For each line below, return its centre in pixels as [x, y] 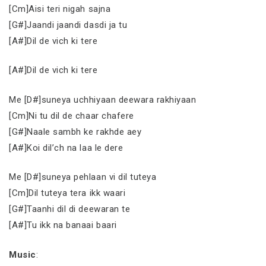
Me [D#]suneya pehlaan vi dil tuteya [83, 177]
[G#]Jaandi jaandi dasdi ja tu [68, 25]
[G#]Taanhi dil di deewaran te [70, 209]
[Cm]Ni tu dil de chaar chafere [72, 115]
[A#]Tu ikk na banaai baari [63, 225]
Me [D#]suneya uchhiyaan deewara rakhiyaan [103, 99]
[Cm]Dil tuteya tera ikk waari [67, 193]
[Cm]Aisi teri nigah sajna [60, 9]
